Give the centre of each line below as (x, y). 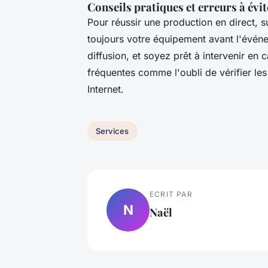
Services (112, 131)
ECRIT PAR (171, 194)
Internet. (106, 89)
